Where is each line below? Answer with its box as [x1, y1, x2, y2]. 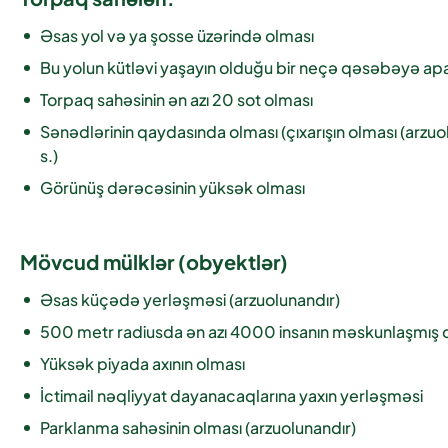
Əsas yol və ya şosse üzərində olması [40, 24, 314, 46]
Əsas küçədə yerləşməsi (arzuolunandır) [40, 288, 340, 310]
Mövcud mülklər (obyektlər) [20, 248, 288, 274]
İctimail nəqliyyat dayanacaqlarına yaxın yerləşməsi [40, 384, 423, 406]
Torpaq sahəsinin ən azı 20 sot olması [40, 88, 313, 110]
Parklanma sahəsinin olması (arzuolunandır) [40, 416, 356, 438]
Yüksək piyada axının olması [40, 352, 245, 374]
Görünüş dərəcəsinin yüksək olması [40, 176, 305, 198]
